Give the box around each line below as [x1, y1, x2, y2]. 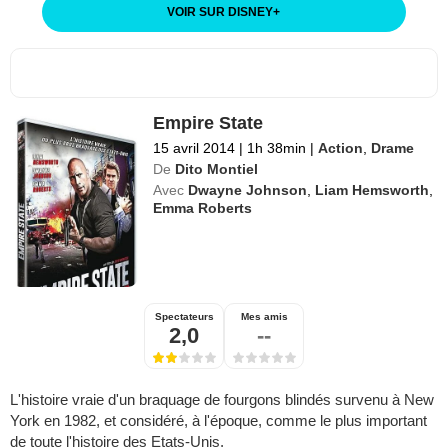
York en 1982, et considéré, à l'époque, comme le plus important [10, 411, 427, 429]
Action [318, 139, 364, 156]
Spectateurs [154, 310, 214, 322]
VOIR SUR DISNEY [167, 4, 274, 19]
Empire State [153, 112, 264, 133]
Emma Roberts [153, 199, 253, 216]
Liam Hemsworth [315, 181, 430, 198]
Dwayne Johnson [188, 181, 308, 198]
